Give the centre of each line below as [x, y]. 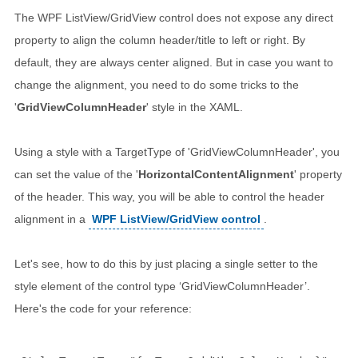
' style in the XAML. [195, 107]
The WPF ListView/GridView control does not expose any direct [174, 18]
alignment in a [52, 219]
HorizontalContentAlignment [216, 174]
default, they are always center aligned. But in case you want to [174, 62]
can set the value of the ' [76, 174]
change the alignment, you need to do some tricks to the [157, 85]
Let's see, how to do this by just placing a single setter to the [166, 264]
